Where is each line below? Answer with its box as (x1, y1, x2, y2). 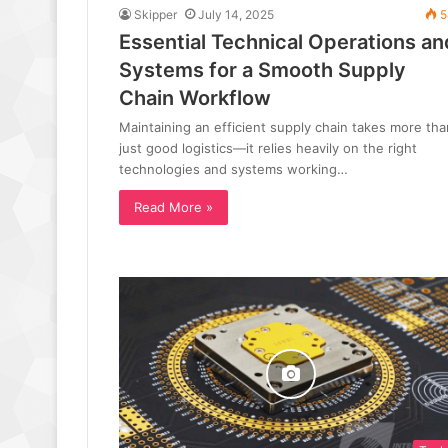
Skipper (133, 7, 177, 23)
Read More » (133, 199, 213, 216)
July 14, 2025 (197, 7, 274, 23)
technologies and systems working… (118, 161, 348, 178)
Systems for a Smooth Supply (118, 58, 406, 83)
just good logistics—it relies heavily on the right (118, 140, 417, 157)
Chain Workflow (118, 86, 271, 111)
